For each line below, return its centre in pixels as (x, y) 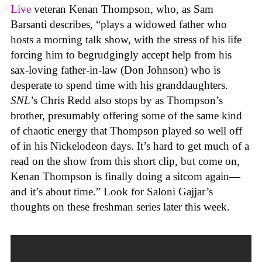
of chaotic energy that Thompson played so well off (126, 131)
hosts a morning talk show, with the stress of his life (126, 40)
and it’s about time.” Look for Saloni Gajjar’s (112, 192)
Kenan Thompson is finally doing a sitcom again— (125, 177)
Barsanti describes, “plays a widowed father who (119, 25)
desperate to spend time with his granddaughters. (119, 85)
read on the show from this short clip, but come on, (125, 161)
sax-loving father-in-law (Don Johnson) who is (116, 70)
